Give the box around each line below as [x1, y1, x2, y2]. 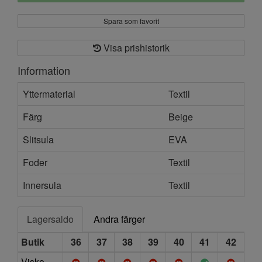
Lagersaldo [27, 212, 74, 226]
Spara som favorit [103, 16, 159, 26]
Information [18, 63, 70, 78]
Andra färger [94, 212, 145, 226]
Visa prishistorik [101, 41, 170, 55]
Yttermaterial [23, 87, 75, 101]
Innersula [23, 178, 61, 192]
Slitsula [23, 133, 54, 147]
